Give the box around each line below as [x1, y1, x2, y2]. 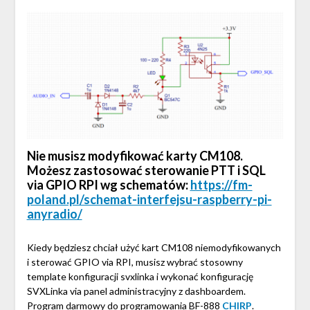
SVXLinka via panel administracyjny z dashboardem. [26, 285, 246, 298]
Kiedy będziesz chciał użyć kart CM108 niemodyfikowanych [26, 241, 281, 254]
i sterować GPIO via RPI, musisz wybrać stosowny [26, 256, 243, 268]
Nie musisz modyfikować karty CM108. [26, 148, 243, 164]
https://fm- [190, 177, 253, 193]
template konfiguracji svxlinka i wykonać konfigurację [26, 271, 253, 283]
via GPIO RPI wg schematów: [26, 177, 188, 193]
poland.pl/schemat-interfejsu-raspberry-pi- [26, 192, 272, 208]
